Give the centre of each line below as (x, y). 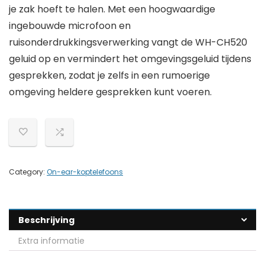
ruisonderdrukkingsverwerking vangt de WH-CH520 (128, 43)
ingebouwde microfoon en (70, 26)
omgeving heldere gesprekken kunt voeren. (110, 92)
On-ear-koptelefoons (85, 172)
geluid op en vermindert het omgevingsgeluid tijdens (130, 59)
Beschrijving (46, 220)
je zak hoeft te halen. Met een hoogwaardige (112, 9)
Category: (28, 172)
